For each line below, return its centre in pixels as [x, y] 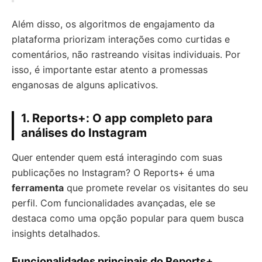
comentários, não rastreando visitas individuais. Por [126, 54]
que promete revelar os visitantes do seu [156, 188]
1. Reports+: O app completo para [117, 118]
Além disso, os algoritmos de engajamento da [113, 24]
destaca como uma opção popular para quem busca [128, 218]
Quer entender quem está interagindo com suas [117, 157]
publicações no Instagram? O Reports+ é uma [113, 173]
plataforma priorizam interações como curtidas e [121, 39]
